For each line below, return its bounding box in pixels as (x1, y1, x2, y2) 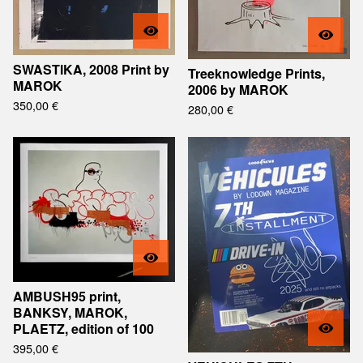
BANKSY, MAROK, (13, 303, 127, 322)
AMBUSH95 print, (13, 287, 121, 305)
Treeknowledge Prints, (188, 64, 325, 83)
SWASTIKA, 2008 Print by (13, 60, 169, 79)
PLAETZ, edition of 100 (13, 319, 154, 338)
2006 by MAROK (188, 80, 288, 99)
